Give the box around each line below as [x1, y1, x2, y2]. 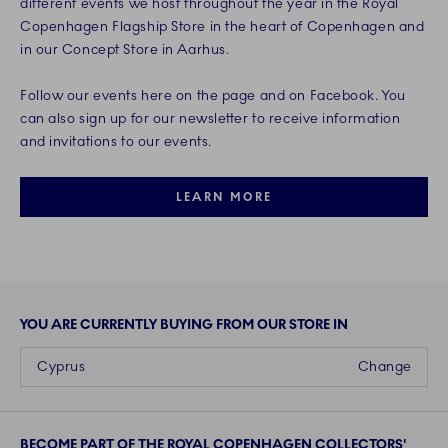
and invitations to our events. [20, 133, 212, 151]
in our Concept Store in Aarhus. [20, 41, 230, 59]
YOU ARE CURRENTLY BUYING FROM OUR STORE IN [20, 316, 348, 334]
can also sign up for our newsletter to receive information [20, 110, 401, 128]
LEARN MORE [175, 190, 273, 205]
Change [357, 358, 412, 376]
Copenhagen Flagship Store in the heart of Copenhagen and [20, 18, 425, 36]
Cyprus [37, 358, 86, 376]
